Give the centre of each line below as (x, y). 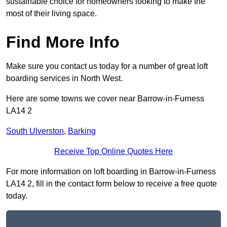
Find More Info (63, 42)
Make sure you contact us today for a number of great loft (107, 66)
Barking (82, 131)
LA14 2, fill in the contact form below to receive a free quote (111, 184)
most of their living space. (51, 14)
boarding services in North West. (64, 79)
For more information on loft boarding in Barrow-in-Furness (111, 172)
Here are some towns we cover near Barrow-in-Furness (105, 99)
